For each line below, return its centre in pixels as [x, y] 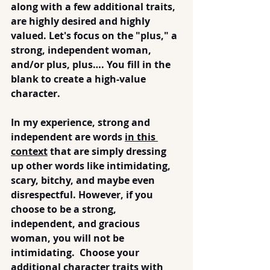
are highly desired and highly [82, 21]
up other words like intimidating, [92, 166]
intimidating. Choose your [76, 253]
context [29, 151]
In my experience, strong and [82, 122]
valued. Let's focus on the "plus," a [95, 36]
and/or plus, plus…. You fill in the [92, 64]
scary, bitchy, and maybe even [84, 180]
